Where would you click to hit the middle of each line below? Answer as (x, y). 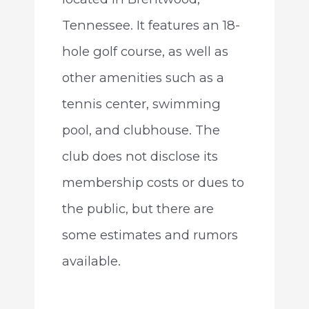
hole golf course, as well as (145, 51)
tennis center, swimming (141, 103)
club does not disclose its (140, 156)
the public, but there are (138, 208)
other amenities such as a (143, 77)
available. (91, 261)
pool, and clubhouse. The (141, 130)
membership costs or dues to (153, 182)
